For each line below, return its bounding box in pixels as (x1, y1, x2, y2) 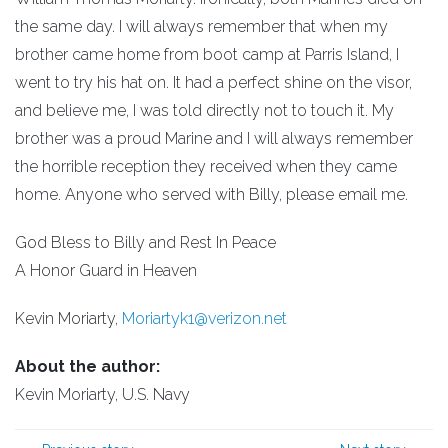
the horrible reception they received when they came (15, 157, 397, 176)
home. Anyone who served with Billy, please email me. (15, 185, 408, 204)
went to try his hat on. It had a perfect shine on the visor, (15, 73, 412, 92)
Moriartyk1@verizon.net (122, 309, 287, 328)
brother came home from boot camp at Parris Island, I (15, 45, 399, 64)
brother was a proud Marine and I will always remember (15, 129, 413, 148)
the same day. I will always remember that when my (15, 17, 388, 36)
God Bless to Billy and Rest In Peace (15, 233, 276, 252)
